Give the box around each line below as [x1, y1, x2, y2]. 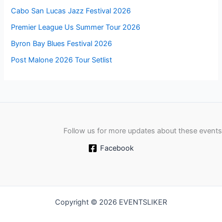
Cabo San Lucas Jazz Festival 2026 [11, 6, 131, 16]
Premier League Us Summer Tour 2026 [11, 23, 141, 32]
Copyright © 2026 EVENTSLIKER [55, 198, 167, 207]
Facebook [100, 144, 134, 153]
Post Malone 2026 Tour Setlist [11, 55, 112, 65]
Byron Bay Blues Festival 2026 [11, 39, 112, 49]
